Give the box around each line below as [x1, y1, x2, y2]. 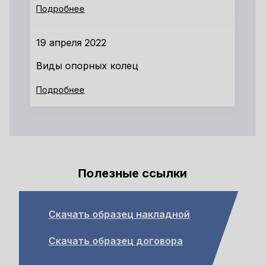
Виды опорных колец [36, 60, 139, 72]
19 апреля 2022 [36, 37, 107, 49]
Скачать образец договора [49, 234, 183, 247]
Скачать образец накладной [49, 208, 190, 220]
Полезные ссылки [78, 166, 187, 181]
